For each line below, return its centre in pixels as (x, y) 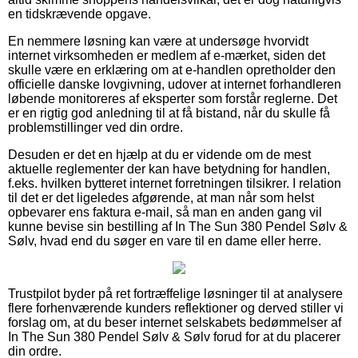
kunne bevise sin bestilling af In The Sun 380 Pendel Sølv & (178, 226)
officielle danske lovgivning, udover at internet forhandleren (175, 84)
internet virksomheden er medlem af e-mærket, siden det (167, 55)
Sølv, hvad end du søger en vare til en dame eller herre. (165, 241)
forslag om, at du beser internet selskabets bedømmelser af (175, 322)
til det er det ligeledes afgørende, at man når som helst (161, 197)
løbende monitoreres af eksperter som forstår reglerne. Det (173, 98)
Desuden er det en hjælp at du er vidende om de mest (159, 154)
